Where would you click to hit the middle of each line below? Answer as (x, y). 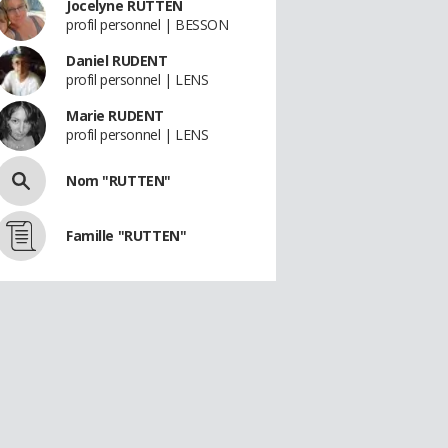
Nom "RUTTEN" (118, 180)
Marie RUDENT (115, 115)
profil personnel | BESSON (147, 24)
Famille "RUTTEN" (126, 235)
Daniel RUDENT (117, 60)
